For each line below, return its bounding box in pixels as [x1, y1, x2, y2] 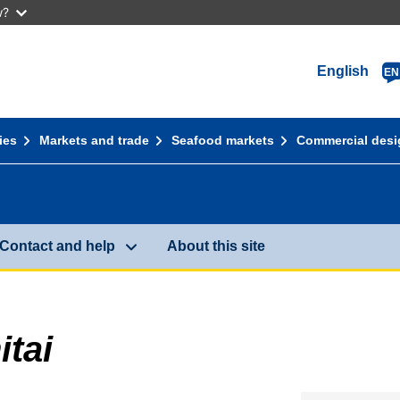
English [317, 63, 370, 79]
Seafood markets [171, 133, 275, 147]
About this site [166, 238, 265, 254]
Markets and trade [38, 133, 149, 147]
